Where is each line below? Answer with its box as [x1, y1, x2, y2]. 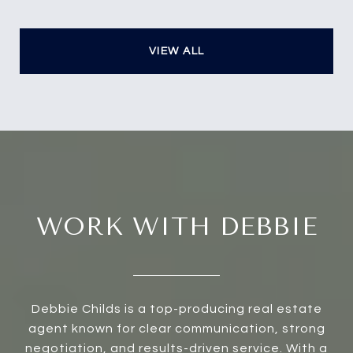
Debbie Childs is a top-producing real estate [31, 302, 322, 315]
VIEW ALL [148, 45, 205, 57]
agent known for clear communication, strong [28, 321, 325, 335]
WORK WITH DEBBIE [35, 211, 318, 241]
